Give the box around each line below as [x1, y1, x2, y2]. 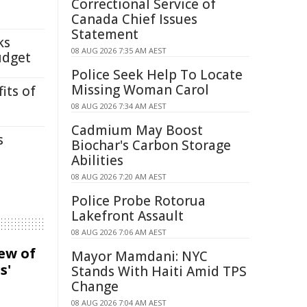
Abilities [71, 151, 123, 169]
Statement [71, 25, 138, 43]
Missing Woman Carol [71, 81, 209, 99]
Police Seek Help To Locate [71, 66, 243, 84]
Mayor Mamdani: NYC [71, 247, 208, 265]
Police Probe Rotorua [71, 192, 206, 210]
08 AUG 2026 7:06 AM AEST [71, 227, 167, 237]
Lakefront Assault [71, 207, 184, 225]
